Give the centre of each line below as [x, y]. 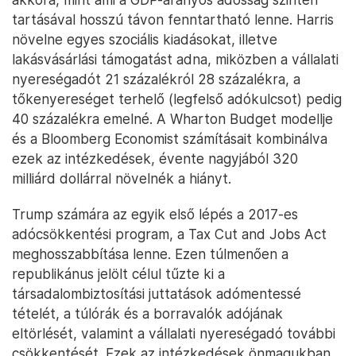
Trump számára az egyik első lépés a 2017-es [155, 215]
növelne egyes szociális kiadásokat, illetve [145, 40]
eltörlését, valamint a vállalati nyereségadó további [174, 334]
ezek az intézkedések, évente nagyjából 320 [155, 159]
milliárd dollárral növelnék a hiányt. [122, 179]
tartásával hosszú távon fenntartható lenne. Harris [173, 20]
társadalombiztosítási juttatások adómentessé [157, 294]
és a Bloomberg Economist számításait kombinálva [170, 139]
